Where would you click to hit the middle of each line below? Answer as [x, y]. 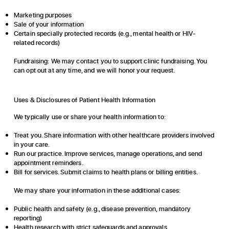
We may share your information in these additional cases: [97, 190]
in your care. [32, 144]
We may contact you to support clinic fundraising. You [128, 61]
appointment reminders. [48, 163]
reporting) [28, 218]
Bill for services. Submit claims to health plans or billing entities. [106, 172]
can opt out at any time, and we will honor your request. [94, 70]
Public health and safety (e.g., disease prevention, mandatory [102, 209]
